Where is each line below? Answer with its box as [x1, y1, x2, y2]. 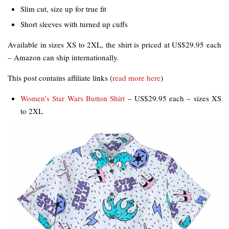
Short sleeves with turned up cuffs [20, 19, 128, 30]
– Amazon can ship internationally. [8, 52, 119, 63]
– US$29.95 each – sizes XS [125, 93, 222, 104]
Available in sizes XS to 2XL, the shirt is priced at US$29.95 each [8, 39, 221, 50]
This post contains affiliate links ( [8, 73, 112, 83]
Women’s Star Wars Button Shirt [20, 93, 125, 104]
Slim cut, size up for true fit [20, 4, 106, 14]
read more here [112, 73, 161, 83]
